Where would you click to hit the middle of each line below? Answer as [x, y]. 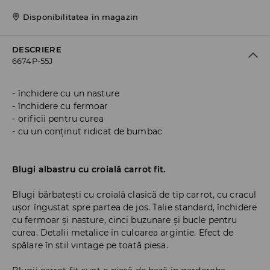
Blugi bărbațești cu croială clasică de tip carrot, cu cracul [134, 195]
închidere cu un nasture [69, 94]
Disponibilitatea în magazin [81, 17]
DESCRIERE [37, 50]
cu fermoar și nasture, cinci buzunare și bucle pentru [125, 220]
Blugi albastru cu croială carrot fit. [89, 170]
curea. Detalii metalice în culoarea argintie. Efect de [123, 233]
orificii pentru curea [61, 119]
